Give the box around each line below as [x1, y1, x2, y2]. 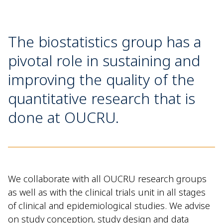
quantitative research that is [8, 88, 195, 109]
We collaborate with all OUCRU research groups [8, 173, 207, 185]
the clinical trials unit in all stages [67, 186, 206, 198]
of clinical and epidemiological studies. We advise [8, 200, 210, 212]
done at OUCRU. [8, 107, 119, 127]
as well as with [8, 186, 67, 198]
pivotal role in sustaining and [8, 50, 200, 71]
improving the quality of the [8, 69, 195, 90]
